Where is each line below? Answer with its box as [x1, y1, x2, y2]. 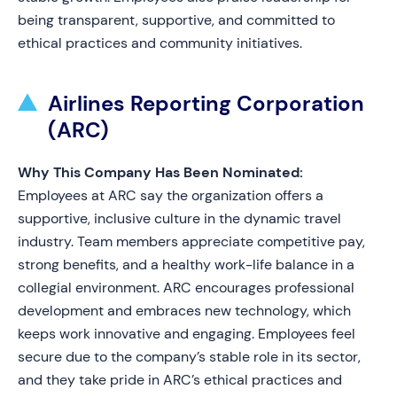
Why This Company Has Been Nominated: [18, 163, 303, 182]
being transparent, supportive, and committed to [18, 11, 335, 29]
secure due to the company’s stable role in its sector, [18, 347, 361, 366]
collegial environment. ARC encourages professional [18, 278, 354, 297]
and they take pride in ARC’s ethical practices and [18, 370, 342, 389]
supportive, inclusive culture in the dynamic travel [18, 209, 341, 228]
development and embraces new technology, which [18, 301, 351, 320]
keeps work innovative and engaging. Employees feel [18, 324, 355, 343]
